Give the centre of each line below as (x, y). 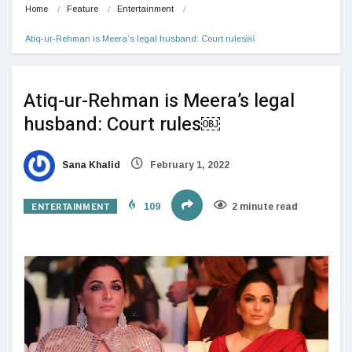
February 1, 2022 (189, 165)
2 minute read (265, 206)
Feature (82, 8)
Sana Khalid (90, 165)
